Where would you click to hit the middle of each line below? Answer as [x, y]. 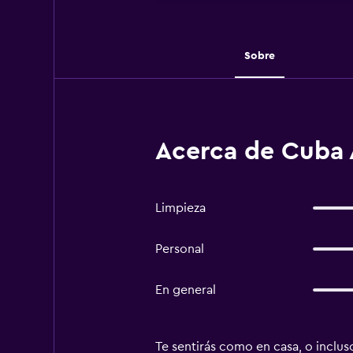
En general [185, 290]
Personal [179, 249]
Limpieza [180, 208]
